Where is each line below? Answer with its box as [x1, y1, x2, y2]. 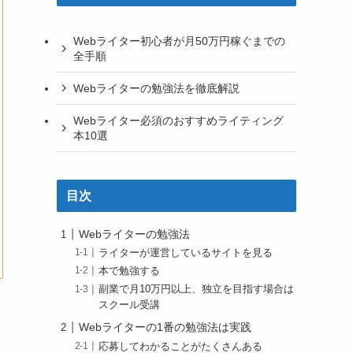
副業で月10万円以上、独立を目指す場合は [98, 284, 295, 295]
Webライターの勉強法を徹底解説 [73, 81, 240, 95]
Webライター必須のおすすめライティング [73, 113, 284, 127]
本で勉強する [98, 266, 161, 277]
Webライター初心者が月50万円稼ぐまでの [73, 34, 285, 47]
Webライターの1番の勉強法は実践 [79, 321, 251, 334]
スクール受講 [98, 299, 161, 311]
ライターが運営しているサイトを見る [98, 247, 273, 259]
